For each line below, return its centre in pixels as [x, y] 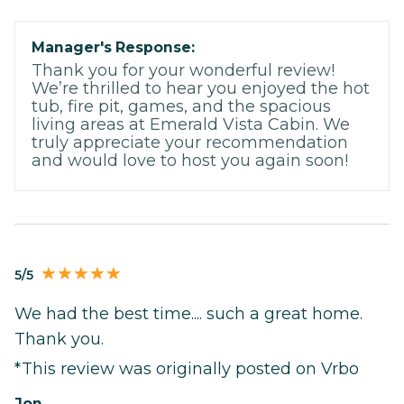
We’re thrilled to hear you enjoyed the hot [201, 88]
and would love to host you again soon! [190, 160]
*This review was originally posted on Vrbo [187, 368]
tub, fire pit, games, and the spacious [181, 106]
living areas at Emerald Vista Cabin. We [191, 124]
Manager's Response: [113, 47]
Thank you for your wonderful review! [183, 70]
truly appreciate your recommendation [190, 142]
